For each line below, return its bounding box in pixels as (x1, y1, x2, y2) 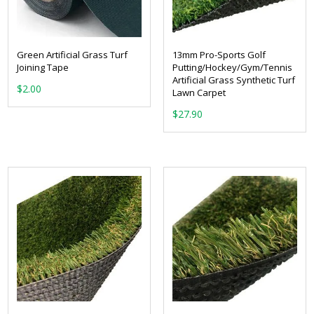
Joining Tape (17, 60, 69, 74)
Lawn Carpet (172, 86, 226, 99)
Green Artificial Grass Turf (17, 48, 128, 61)
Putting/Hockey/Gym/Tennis (172, 60, 292, 74)
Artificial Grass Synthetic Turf (172, 73, 295, 86)
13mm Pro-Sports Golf (172, 48, 266, 61)
